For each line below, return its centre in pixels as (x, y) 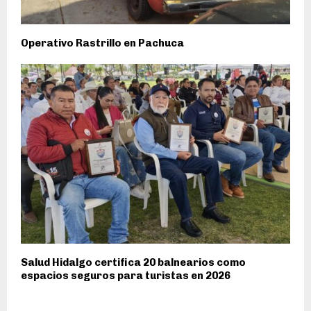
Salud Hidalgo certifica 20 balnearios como (133, 262)
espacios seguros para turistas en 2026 (126, 275)
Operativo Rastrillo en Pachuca (102, 43)
